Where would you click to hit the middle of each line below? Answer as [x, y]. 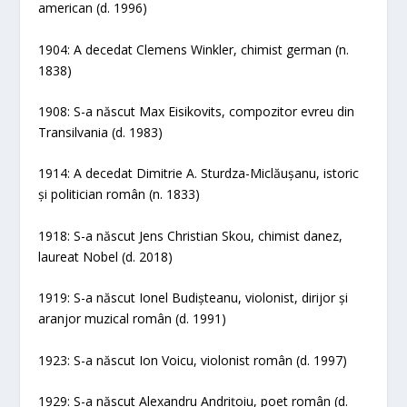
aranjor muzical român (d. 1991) [133, 319]
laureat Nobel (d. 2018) [106, 256]
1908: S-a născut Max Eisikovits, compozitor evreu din [197, 111]
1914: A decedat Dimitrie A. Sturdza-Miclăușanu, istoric [199, 174]
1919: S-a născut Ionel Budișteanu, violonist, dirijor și [194, 298]
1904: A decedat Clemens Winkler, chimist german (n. [194, 49]
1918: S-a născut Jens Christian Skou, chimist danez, [191, 235]
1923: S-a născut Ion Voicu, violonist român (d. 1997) [193, 360]
